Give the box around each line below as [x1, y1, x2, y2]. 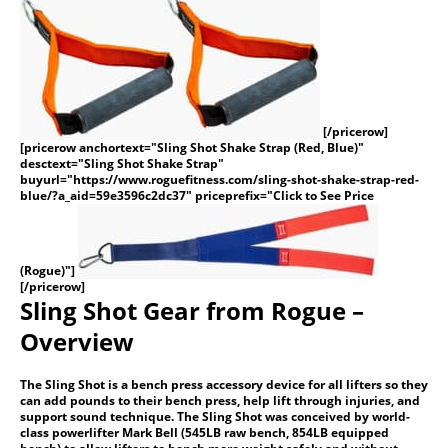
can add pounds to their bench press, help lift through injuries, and [20, 391, 420, 409]
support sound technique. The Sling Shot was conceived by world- [20, 407, 410, 425]
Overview [20, 324, 134, 358]
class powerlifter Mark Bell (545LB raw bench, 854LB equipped [20, 423, 389, 441]
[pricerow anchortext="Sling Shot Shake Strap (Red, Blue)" [20, 138, 364, 156]
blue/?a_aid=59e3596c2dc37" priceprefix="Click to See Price [20, 186, 374, 204]
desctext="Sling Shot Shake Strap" [20, 154, 224, 172]
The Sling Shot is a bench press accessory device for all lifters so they [20, 375, 428, 393]
